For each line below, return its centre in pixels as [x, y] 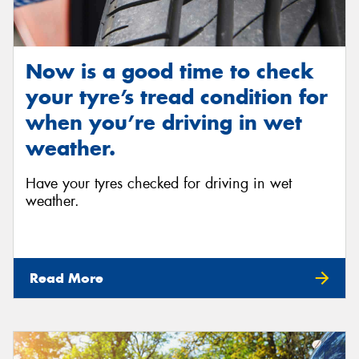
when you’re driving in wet [164, 122]
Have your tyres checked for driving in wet [159, 184]
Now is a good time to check [170, 71]
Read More [67, 278]
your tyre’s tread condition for [177, 97]
